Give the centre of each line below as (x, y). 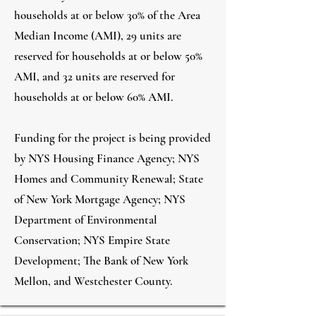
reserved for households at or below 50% (108, 56)
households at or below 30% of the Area (107, 15)
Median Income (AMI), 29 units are (98, 36)
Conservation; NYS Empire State (92, 240)
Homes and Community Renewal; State (109, 179)
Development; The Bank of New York (101, 261)
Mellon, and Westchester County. (93, 281)
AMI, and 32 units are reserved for (95, 77)
